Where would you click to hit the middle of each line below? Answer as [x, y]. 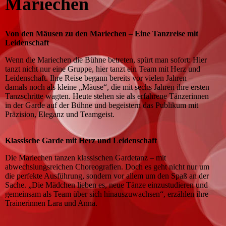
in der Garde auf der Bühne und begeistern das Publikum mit [102, 105]
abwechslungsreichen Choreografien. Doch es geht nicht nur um [107, 167]
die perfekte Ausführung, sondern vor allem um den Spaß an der [107, 176]
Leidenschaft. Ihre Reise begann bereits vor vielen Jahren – [99, 78]
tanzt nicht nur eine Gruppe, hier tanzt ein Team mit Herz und [103, 69]
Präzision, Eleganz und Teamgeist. [60, 115]
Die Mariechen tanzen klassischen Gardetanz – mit [86, 158]
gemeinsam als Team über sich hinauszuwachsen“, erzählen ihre [107, 194]
